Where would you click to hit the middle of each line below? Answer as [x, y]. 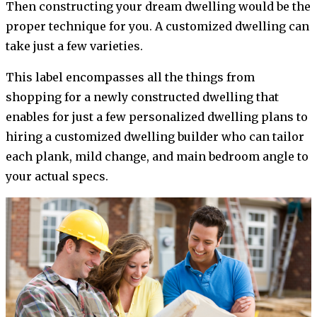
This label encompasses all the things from [130, 77]
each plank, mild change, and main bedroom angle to [157, 156]
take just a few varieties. [74, 46]
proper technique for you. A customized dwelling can [157, 26]
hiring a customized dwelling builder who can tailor [155, 136]
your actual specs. [57, 176]
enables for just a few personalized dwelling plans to [157, 116]
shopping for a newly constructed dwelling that [142, 97]
